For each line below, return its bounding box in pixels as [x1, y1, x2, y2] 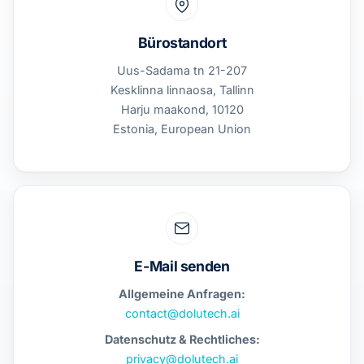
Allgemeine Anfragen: [119, 287, 245, 301]
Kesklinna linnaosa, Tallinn [110, 83, 254, 97]
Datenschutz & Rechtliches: [104, 332, 260, 346]
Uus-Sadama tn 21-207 [117, 63, 247, 77]
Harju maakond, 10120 [120, 102, 244, 116]
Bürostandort [137, 34, 227, 51]
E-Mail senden [134, 258, 230, 275]
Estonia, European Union [113, 122, 251, 136]
